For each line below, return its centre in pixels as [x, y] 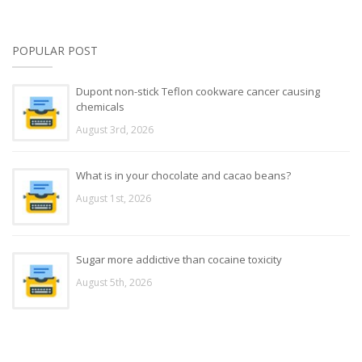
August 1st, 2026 [114, 198]
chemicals [100, 106]
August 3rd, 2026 [115, 129]
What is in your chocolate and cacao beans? [183, 175]
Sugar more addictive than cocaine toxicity [179, 259]
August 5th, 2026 [114, 282]
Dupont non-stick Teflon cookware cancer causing [198, 91]
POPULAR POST [55, 50]
